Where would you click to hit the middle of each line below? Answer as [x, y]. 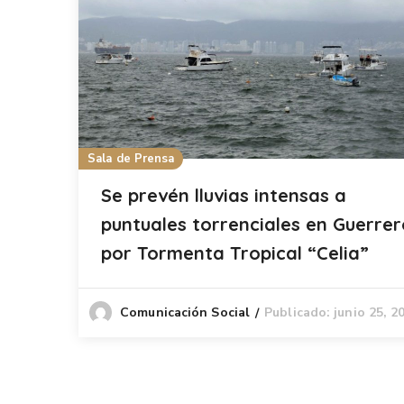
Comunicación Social [185, 313]
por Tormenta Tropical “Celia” [235, 253]
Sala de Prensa [131, 159]
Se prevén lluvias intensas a [224, 196]
